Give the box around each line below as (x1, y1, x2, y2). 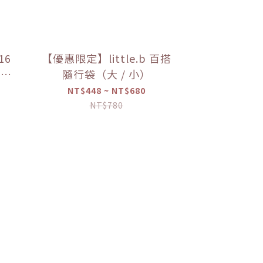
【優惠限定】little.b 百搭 (41, 50, 171, 66)
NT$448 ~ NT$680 (67, 84, 146, 96)
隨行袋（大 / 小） (62, 66, 151, 82)
